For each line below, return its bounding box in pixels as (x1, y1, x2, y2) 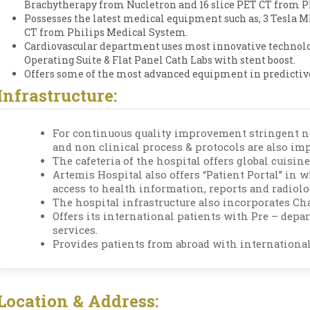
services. (53, 224, 98, 237)
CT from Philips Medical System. (24, 26, 188, 39)
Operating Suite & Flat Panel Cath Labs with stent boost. (24, 53, 295, 66)
